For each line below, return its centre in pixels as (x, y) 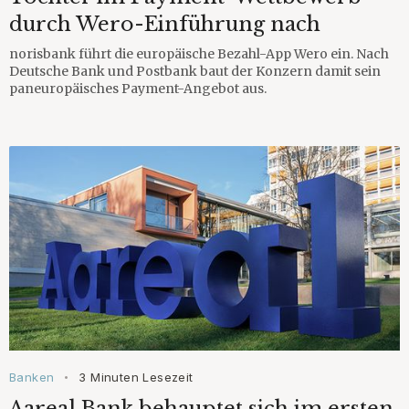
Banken (32, 377)
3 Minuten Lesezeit (136, 377)
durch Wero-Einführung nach (165, 24)
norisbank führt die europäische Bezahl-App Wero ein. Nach (199, 53)
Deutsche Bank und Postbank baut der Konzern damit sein (195, 71)
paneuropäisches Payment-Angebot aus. (138, 88)
